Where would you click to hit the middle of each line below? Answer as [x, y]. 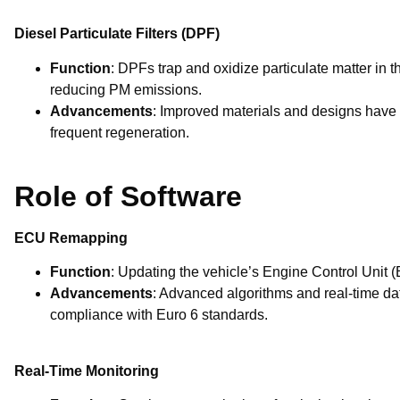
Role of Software [128, 196]
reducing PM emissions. [126, 89]
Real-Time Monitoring [87, 371]
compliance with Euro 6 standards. [159, 315]
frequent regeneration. [120, 132]
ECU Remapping [71, 237]
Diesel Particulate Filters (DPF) [117, 34]
